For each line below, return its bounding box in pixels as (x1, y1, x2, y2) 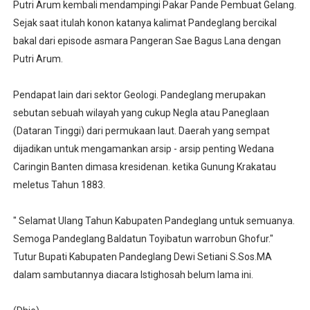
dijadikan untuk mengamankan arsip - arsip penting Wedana (12, 143, 274, 154)
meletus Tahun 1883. (12, 179, 105, 190)
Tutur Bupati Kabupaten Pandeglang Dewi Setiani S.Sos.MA (12, 250, 272, 262)
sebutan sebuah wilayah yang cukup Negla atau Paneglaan (12, 107, 269, 118)
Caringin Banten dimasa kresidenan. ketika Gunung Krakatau (12, 161, 276, 172)
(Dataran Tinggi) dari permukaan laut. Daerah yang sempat (12, 125, 270, 136)
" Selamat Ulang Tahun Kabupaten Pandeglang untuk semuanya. (12, 215, 295, 226)
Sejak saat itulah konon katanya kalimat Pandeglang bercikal (12, 17, 277, 28)
